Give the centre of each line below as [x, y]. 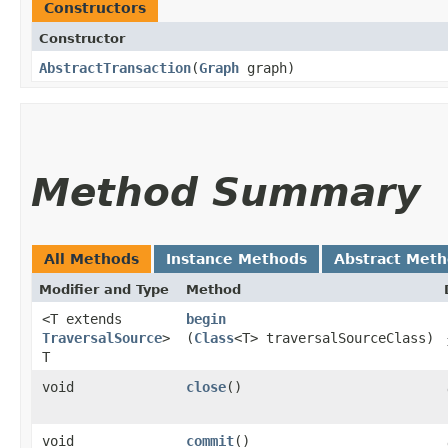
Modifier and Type [104, 289]
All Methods [91, 258]
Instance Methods [236, 258]
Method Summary [225, 192]
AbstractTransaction [115, 67]
